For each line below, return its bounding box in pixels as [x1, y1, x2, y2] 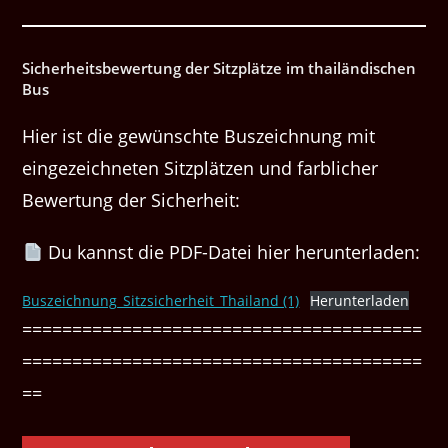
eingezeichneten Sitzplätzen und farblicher [22, 155, 379, 180]
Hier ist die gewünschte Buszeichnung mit [22, 123, 376, 148]
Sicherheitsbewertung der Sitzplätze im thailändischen [22, 57, 417, 78]
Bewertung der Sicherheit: [22, 187, 241, 212]
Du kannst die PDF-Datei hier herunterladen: [42, 239, 420, 264]
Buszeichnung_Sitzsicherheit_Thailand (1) [22, 290, 300, 310]
